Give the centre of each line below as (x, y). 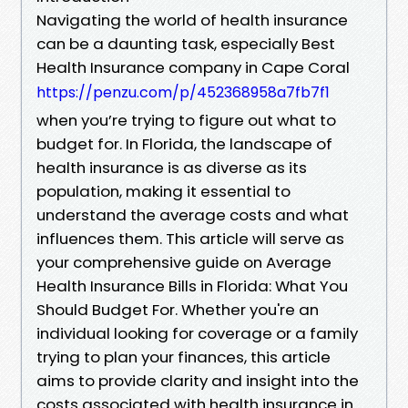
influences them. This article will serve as (190, 238)
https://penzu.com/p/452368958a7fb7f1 (183, 92)
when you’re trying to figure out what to (186, 120)
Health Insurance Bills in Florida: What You (192, 286)
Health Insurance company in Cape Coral (193, 67)
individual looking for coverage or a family (197, 333)
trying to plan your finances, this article (184, 357)
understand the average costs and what (193, 214)
